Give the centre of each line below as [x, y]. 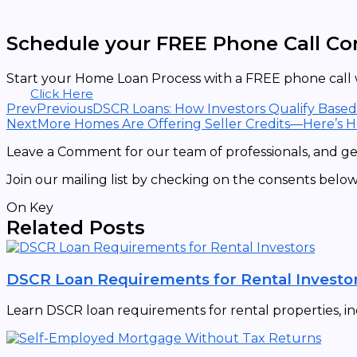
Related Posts [76, 227]
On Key [30, 207]
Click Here [62, 93]
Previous [65, 108]
